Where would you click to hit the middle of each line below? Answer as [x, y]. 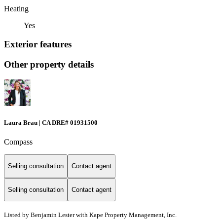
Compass [18, 142]
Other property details [49, 64]
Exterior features [38, 44]
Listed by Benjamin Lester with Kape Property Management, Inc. [90, 215]
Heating [16, 8]
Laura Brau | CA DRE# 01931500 [51, 122]
